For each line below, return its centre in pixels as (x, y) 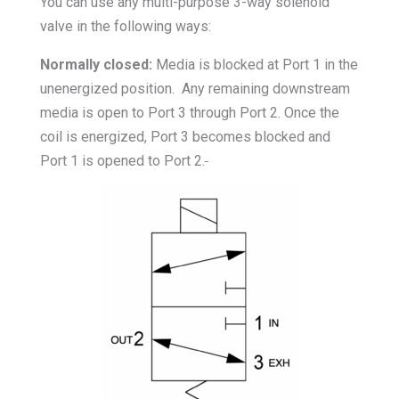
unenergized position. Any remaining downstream (195, 89)
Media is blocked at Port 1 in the (255, 65)
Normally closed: (96, 65)
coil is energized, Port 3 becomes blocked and (185, 137)
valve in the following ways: (125, 27)
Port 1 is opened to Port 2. (122, 161)
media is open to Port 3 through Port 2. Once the (189, 113)
